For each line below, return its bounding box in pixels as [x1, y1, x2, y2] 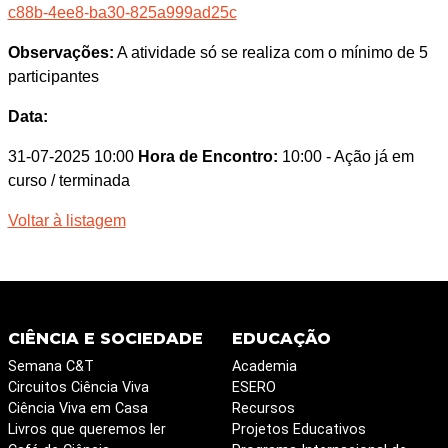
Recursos [231, 400, 295, 417]
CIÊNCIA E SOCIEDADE [7, 329, 203, 348]
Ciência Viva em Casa [7, 400, 148, 417]
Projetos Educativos [231, 421, 366, 438]
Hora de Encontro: [137, 148, 278, 165]
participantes [7, 68, 99, 85]
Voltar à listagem [7, 212, 126, 229]
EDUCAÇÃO [231, 329, 331, 348]
